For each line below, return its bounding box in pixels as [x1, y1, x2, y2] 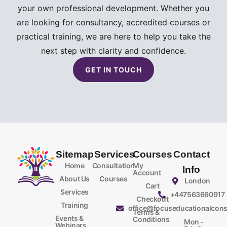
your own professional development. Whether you [18, 3, 209, 13]
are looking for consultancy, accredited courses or [17, 17, 210, 27]
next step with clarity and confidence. [41, 45, 186, 56]
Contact [173, 148, 210, 160]
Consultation [92, 161, 135, 170]
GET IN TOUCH [85, 65, 142, 74]
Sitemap [55, 148, 94, 160]
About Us [59, 174, 90, 183]
